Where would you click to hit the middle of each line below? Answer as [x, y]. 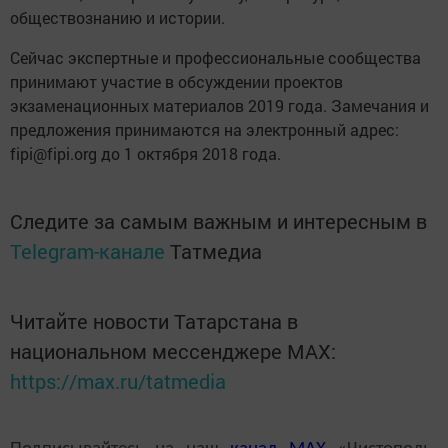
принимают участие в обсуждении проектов [176, 81]
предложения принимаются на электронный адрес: [204, 129]
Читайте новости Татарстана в [154, 320]
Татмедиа [216, 250]
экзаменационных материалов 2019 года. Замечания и [219, 105]
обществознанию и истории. [117, 17]
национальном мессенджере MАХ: [173, 350]
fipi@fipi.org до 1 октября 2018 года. [145, 153]
